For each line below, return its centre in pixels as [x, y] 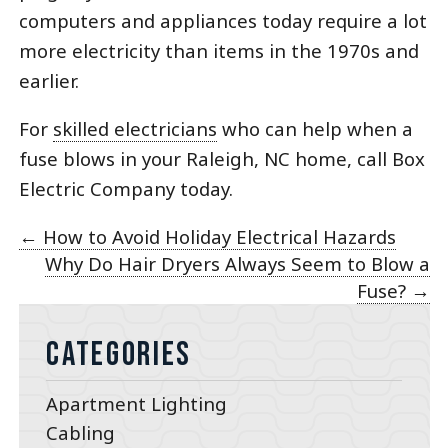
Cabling [81, 433]
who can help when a [314, 129]
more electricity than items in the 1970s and [218, 50]
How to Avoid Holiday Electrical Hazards [216, 236]
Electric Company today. [125, 189]
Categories [119, 355]
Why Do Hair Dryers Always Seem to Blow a [237, 263]
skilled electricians [134, 129]
